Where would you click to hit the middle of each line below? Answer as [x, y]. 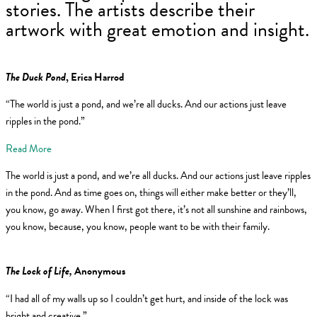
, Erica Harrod [95, 77]
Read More [29, 148]
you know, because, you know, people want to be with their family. [138, 227]
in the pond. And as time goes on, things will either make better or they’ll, [151, 193]
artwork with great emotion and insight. [157, 30]
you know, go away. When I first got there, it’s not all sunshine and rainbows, [156, 210]
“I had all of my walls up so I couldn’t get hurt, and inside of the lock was [147, 298]
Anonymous [99, 271]
